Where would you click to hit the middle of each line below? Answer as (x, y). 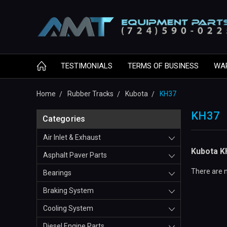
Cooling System (68, 209)
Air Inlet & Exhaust (72, 138)
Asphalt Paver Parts (75, 155)
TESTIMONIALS (87, 66)
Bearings (57, 173)
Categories (64, 119)
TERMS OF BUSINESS (163, 66)
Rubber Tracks (90, 94)
